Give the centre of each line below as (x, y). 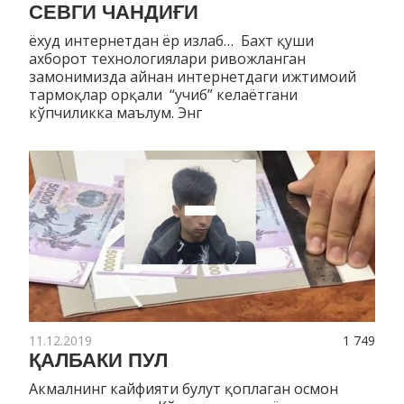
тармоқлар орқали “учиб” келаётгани (165, 95)
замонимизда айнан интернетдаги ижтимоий (193, 77)
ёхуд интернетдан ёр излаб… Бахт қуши (171, 41)
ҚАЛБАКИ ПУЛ (98, 360)
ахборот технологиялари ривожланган (167, 59)
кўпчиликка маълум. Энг (117, 113)
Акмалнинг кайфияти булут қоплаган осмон (184, 388)
